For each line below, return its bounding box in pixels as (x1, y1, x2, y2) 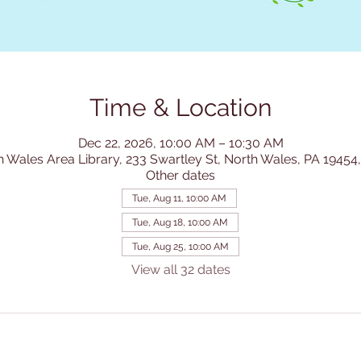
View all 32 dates (131, 262, 230, 278)
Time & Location (89, 93, 272, 122)
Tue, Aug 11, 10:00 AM (132, 193, 226, 205)
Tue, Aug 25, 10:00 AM (132, 241, 229, 253)
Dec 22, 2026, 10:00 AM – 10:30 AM (77, 135, 284, 151)
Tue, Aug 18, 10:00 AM (132, 217, 228, 229)
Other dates (146, 168, 215, 184)
